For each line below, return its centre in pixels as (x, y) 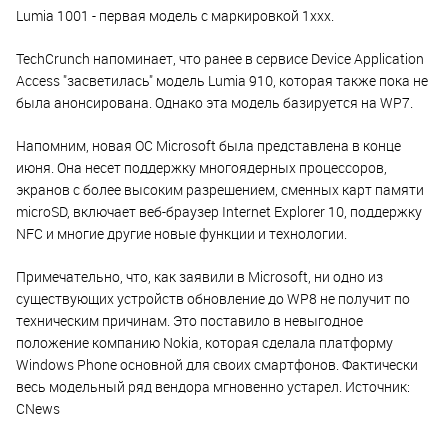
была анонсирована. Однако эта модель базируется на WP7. (214, 102)
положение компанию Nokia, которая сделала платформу (204, 342)
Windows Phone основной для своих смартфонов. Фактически (217, 364)
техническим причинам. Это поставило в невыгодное (189, 320)
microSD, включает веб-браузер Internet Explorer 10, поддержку (219, 211)
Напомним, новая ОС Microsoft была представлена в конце (208, 145)
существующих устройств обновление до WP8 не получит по (213, 298)
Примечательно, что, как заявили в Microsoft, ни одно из (199, 276)
